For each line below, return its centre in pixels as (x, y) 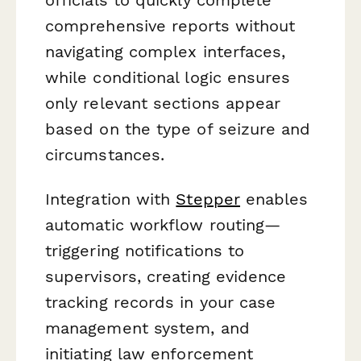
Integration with (111, 199)
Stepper (208, 199)
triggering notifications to (145, 251)
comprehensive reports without (170, 25)
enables (274, 199)
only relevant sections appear (163, 103)
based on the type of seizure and (178, 129)
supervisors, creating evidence (166, 277)
